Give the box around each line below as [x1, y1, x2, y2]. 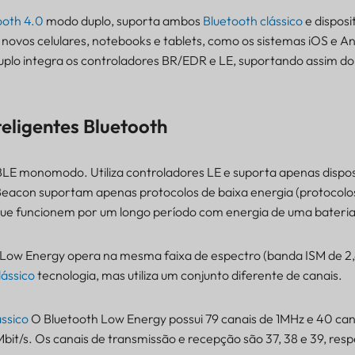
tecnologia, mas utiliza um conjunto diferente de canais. [34, 266, 342, 283]
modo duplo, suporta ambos [43, 12, 203, 29]
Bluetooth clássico [202, 12, 303, 29]
